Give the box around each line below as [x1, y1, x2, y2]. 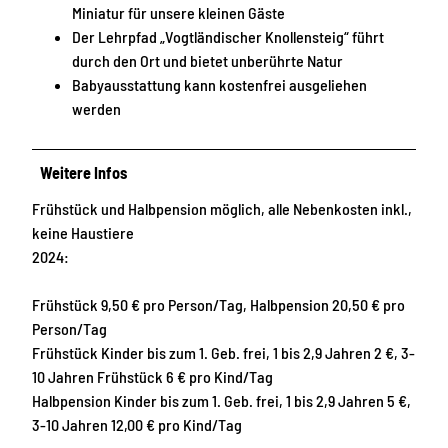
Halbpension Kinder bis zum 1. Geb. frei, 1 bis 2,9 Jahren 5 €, [32, 390, 411, 410]
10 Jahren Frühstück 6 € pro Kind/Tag [32, 366, 273, 386]
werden [72, 98, 121, 118]
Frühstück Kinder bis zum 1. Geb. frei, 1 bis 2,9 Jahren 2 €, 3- [32, 342, 415, 362]
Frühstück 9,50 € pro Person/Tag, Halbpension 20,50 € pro [32, 294, 405, 314]
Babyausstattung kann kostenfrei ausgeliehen [72, 74, 367, 94]
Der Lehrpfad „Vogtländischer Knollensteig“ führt [72, 26, 384, 46]
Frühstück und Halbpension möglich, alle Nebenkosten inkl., [32, 198, 412, 218]
